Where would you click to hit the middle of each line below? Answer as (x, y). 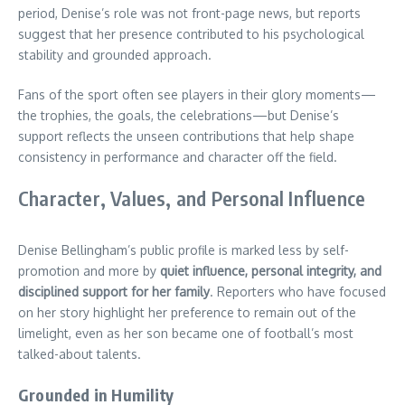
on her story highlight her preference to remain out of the (187, 313)
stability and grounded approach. (115, 55)
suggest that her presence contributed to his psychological (191, 34)
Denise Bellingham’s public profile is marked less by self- (184, 250)
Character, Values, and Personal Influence (192, 198)
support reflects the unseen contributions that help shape (186, 137)
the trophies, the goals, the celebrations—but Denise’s (179, 116)
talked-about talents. (80, 354)
